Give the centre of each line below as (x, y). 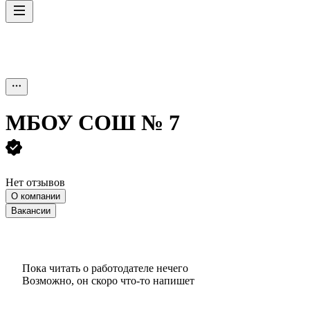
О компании (36, 196)
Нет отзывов (35, 182)
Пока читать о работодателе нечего (105, 268)
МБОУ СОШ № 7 (93, 123)
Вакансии (31, 210)
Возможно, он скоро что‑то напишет (108, 280)
